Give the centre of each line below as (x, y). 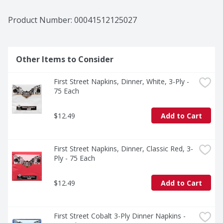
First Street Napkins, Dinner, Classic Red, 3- (123, 149)
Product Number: (41, 20)
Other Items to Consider (65, 59)
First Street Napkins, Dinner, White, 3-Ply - (121, 82)
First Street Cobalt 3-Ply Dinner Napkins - (120, 216)
